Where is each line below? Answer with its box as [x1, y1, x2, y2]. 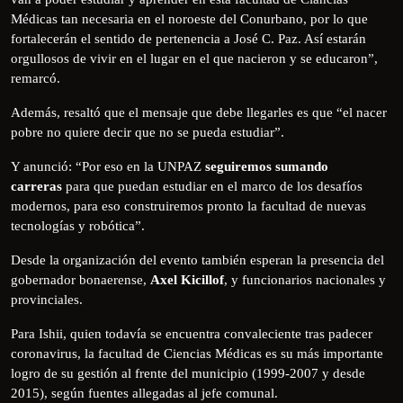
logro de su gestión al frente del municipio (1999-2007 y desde [11, 365, 365, 381]
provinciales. [11, 291, 83, 307]
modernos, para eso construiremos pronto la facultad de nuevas [11, 198, 366, 213]
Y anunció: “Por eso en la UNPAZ [11, 158, 205, 174]
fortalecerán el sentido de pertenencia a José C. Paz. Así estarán [11, 31, 366, 46]
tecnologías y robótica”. [11, 218, 145, 233]
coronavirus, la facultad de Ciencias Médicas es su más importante [11, 345, 383, 361]
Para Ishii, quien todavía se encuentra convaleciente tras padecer [11, 326, 372, 341]
